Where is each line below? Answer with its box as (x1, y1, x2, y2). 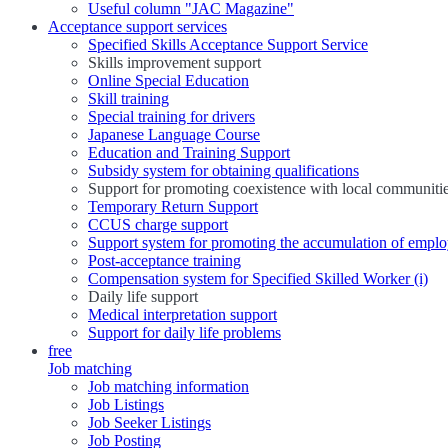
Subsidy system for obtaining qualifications (88, 162, 359, 180)
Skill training (88, 90, 169, 108)
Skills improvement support (88, 54, 261, 72)
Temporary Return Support (88, 198, 258, 216)
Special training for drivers (88, 108, 255, 126)
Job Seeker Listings (88, 414, 211, 432)
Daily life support (88, 288, 198, 306)
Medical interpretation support (88, 306, 277, 324)
